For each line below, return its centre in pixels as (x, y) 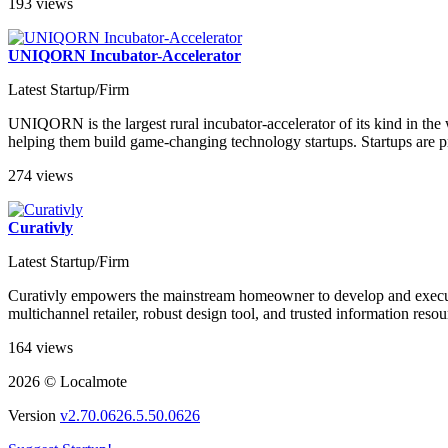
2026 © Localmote (67, 382)
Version (34, 416)
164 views (40, 348)
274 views (40, 176)
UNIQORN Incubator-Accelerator (124, 56)
